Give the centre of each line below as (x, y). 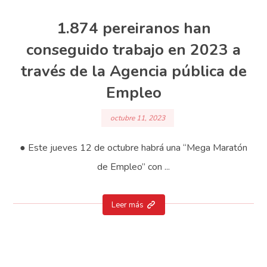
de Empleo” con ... (133, 167)
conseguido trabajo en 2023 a (133, 49)
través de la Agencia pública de (133, 71)
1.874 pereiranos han (133, 28)
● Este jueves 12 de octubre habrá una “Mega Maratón (133, 148)
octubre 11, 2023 (138, 118)
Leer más (127, 205)
